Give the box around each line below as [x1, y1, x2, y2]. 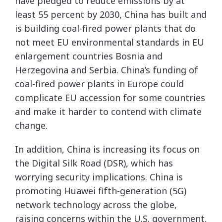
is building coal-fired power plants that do [15, 22, 196, 34]
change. [15, 119, 48, 131]
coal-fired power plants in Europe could [15, 78, 184, 90]
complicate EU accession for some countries [15, 92, 205, 104]
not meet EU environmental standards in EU [15, 36, 204, 48]
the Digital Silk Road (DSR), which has [15, 157, 173, 169]
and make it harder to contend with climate [15, 106, 202, 117]
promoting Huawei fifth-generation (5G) [15, 185, 186, 197]
